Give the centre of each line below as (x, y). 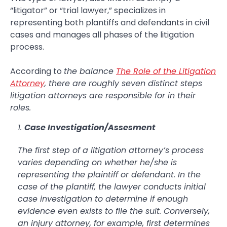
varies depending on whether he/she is (97, 162)
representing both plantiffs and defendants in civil (110, 22)
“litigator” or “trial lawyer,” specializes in (88, 10)
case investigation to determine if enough (103, 199)
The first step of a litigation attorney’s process (111, 150)
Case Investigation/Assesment (90, 127)
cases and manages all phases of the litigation (102, 34)
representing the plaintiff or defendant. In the (109, 174)
